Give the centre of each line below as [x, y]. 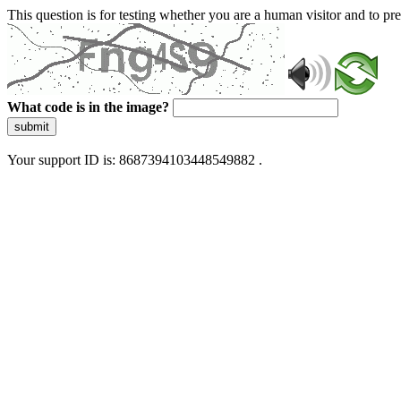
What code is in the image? [88, 107]
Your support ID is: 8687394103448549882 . [135, 160]
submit [32, 127]
